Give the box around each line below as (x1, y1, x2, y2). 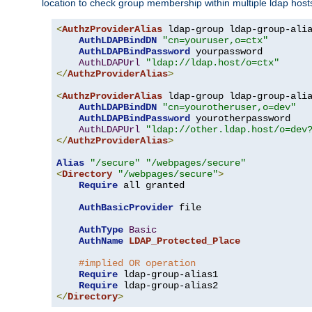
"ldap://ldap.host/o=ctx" (146, 56, 279, 68)
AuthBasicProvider (79, 201, 173, 213)
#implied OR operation (79, 257, 196, 269)
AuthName (79, 235, 123, 247)
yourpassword (190, 45, 263, 57)
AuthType (79, 224, 123, 235)
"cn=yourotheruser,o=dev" (162, 101, 296, 113)
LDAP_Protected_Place (129, 235, 240, 247)
